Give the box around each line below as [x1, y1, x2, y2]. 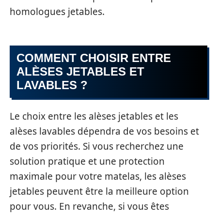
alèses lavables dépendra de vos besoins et [10, 124, 199, 138]
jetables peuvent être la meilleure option [10, 185, 189, 198]
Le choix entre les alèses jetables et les [10, 109, 178, 123]
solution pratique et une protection [10, 155, 165, 168]
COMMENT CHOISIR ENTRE [16, 51, 171, 65]
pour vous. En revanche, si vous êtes [10, 200, 169, 213]
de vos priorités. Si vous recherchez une [10, 139, 184, 153]
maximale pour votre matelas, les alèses [10, 170, 186, 183]
